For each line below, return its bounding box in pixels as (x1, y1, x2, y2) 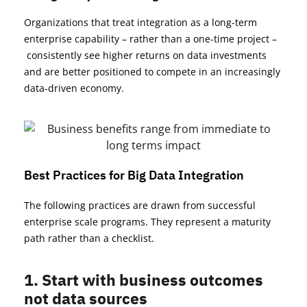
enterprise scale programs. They (24, 215, 175, 229)
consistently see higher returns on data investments (24, 49, 267, 62)
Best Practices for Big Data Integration (24, 167, 244, 184)
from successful (180, 199, 256, 212)
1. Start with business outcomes (24, 269, 263, 291)
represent (175, 215, 221, 229)
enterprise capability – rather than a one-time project (24, 32, 269, 46)
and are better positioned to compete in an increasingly (24, 65, 280, 79)
